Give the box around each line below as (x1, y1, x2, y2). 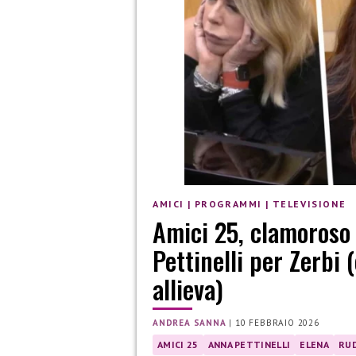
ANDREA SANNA (153, 316, 226, 328)
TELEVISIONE (272, 198, 346, 211)
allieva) (153, 269, 223, 308)
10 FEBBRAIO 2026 (235, 316, 319, 328)
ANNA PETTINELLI (207, 338, 291, 350)
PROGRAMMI (194, 198, 263, 211)
